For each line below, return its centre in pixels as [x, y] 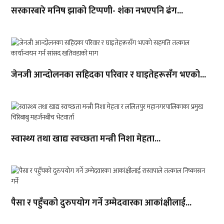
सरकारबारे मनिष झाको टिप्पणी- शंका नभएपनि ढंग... [97, 11]
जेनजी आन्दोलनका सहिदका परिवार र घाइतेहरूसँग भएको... [109, 75]
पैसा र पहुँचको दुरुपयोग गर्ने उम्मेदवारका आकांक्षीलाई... [101, 203]
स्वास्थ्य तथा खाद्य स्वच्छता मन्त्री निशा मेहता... [86, 139]
